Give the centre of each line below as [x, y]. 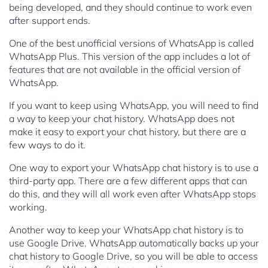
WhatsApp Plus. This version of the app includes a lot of [130, 57]
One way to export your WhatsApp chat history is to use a [134, 168]
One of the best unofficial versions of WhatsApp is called [131, 43]
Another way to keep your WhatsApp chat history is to [126, 230]
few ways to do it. [47, 145]
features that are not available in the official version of [125, 70]
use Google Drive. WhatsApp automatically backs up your [134, 243]
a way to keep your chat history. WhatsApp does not [122, 119]
